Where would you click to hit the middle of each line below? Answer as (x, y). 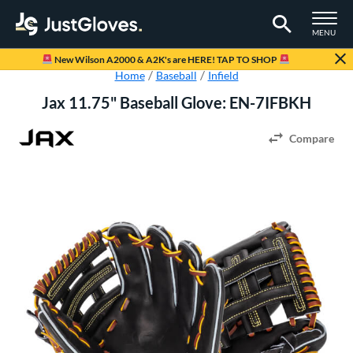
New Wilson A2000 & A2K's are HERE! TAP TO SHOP (165, 59)
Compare (312, 138)
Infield (223, 75)
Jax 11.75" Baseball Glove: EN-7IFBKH (176, 102)
